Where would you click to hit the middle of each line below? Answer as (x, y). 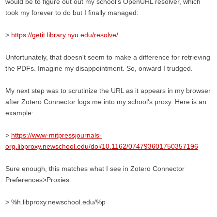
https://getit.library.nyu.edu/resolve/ (65, 35)
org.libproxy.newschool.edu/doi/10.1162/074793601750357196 (102, 146)
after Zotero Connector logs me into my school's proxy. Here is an (106, 102)
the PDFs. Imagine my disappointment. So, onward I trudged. (99, 68)
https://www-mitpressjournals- (56, 135)
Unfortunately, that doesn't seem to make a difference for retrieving (108, 57)
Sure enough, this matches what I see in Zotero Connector (95, 169)
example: (19, 113)
